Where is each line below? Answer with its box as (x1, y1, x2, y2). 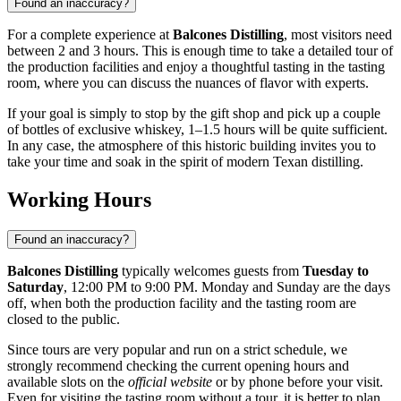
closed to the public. (7, 311, 120, 328)
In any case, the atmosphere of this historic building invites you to (7, 138, 376, 154)
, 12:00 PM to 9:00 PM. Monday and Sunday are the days (64, 279, 390, 295)
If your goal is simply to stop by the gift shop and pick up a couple (7, 106, 380, 122)
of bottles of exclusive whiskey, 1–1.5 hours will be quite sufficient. (7, 122, 388, 138)
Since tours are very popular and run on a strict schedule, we (7, 342, 347, 358)
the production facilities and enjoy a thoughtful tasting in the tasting (7, 59, 385, 75)
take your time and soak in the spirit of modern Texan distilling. (7, 154, 363, 170)
